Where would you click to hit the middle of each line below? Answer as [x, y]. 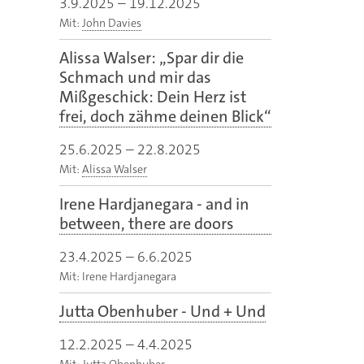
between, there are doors [147, 224]
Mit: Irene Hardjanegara [118, 277]
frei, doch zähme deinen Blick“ [165, 117]
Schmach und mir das [135, 78]
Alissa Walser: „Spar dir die [152, 58]
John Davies [112, 23]
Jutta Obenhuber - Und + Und [162, 312]
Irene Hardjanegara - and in [154, 204]
